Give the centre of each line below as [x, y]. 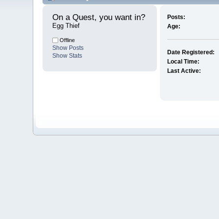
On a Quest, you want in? [100, 18]
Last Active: [184, 71]
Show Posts [68, 48]
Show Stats [67, 56]
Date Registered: [191, 53]
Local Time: [183, 62]
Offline [67, 40]
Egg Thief [66, 26]
